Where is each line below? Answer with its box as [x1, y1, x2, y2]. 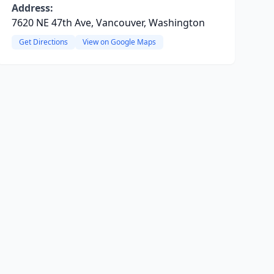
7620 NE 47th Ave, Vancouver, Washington [11, 16, 205, 29]
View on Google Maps [82, 37, 156, 47]
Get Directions [18, 37, 68, 47]
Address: [11, 1, 53, 15]
